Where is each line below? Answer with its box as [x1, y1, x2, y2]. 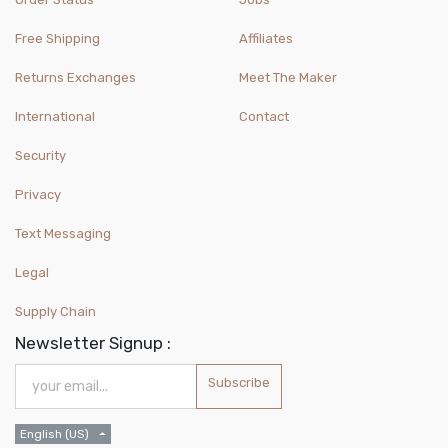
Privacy [15, 187, 61, 203]
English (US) [20, 427, 89, 442]
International [15, 109, 95, 125]
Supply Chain [15, 304, 96, 320]
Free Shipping [15, 31, 100, 47]
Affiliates [239, 31, 293, 47]
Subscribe [208, 375, 271, 391]
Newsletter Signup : [15, 333, 171, 354]
